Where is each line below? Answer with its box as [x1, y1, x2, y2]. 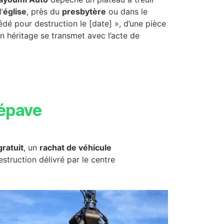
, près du [26, 6, 62, 17]
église [3, 6, 26, 17]
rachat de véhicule [39, 142, 111, 152]
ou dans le [106, 6, 147, 17]
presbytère [62, 6, 106, 17]
